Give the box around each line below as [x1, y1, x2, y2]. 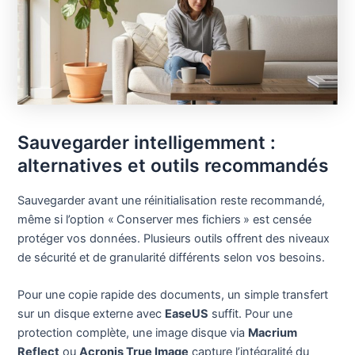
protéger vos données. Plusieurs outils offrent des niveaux [17, 231, 330, 246]
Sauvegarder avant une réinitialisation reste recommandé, [17, 193, 326, 208]
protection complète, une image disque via [17, 326, 249, 341]
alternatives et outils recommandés [17, 155, 330, 177]
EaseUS [165, 307, 209, 322]
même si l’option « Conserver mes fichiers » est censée [17, 212, 312, 227]
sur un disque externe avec [17, 307, 166, 322]
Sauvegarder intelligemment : [17, 132, 277, 155]
